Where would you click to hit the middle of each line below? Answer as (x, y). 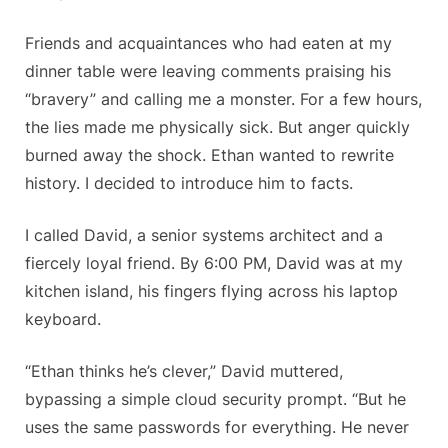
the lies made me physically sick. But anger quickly (217, 127)
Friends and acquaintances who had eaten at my (208, 43)
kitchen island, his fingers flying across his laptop (211, 291)
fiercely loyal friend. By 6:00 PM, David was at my (214, 263)
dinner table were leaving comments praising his (208, 71)
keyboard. (63, 319)
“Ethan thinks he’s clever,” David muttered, (184, 371)
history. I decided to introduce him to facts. (189, 183)
